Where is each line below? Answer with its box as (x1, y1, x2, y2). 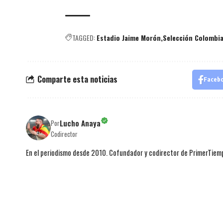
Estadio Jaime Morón (97, 32, 161, 43)
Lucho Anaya (60, 117, 101, 128)
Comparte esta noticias (37, 73, 117, 86)
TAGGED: (72, 32, 95, 43)
